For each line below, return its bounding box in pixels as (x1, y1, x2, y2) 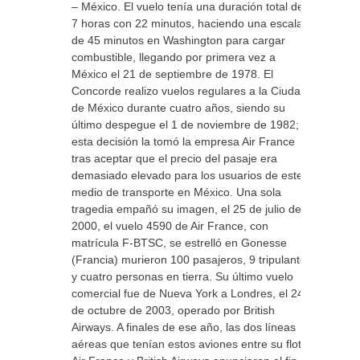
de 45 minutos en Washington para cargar (72, 34, 285, 47)
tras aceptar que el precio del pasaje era (72, 152, 277, 165)
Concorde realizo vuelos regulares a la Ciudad (72, 84, 307, 97)
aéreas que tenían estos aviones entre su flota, (72, 337, 311, 350)
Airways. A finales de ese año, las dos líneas (72, 321, 296, 333)
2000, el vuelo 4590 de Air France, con (72, 219, 268, 232)
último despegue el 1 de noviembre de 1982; (72, 118, 299, 131)
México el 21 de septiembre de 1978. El (72, 67, 273, 80)
